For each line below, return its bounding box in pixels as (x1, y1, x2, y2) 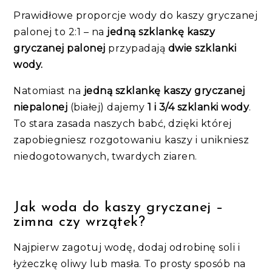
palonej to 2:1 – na (13, 26, 107, 38)
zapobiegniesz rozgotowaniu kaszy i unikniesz (13, 134, 250, 146)
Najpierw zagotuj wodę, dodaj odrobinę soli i (13, 242, 240, 254)
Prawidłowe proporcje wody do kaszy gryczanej (13, 10, 258, 22)
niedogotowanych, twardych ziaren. (13, 151, 197, 163)
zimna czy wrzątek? (13, 215, 146, 230)
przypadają (105, 42, 168, 55)
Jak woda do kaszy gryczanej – (13, 200, 224, 216)
